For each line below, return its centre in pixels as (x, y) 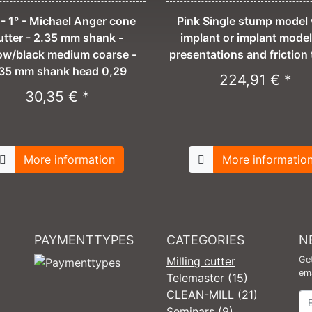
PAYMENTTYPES (84, 240)
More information (69, 160)
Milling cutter (201, 262)
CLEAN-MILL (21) (212, 295)
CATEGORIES (205, 240)
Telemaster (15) (207, 278)
